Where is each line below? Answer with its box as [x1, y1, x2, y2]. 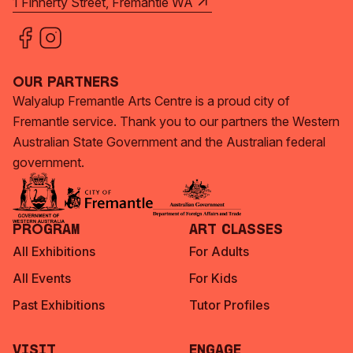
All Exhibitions [13, 243, 95, 259]
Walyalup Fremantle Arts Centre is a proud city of [13, 93, 290, 109]
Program [13, 223, 80, 238]
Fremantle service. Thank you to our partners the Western [13, 113, 340, 129]
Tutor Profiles [189, 297, 269, 313]
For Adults [189, 243, 249, 259]
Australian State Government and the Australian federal [13, 134, 325, 150]
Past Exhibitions [13, 297, 105, 313]
